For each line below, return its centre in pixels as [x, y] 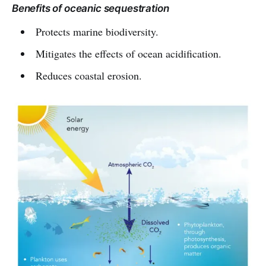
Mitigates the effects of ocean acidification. [128, 54]
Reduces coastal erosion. [88, 76]
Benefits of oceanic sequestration [91, 9]
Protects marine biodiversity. [97, 32]
